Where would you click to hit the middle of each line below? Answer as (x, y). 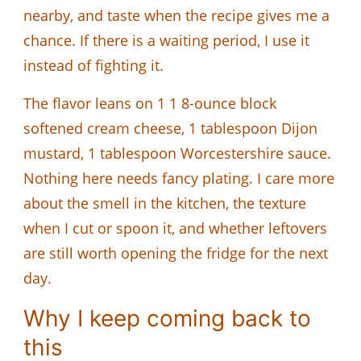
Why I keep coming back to (167, 318)
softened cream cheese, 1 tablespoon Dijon (170, 128)
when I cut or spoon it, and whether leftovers (175, 228)
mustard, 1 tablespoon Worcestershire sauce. (177, 153)
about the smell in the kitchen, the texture (165, 203)
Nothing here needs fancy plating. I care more (179, 178)
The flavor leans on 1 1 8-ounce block (150, 103)
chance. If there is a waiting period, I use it (166, 40)
